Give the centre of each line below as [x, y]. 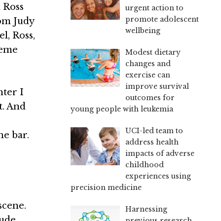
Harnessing [146, 209]
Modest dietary [153, 52]
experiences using [158, 176]
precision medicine [106, 187]
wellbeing [143, 30]
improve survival [157, 86]
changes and [148, 63]
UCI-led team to [154, 130]
